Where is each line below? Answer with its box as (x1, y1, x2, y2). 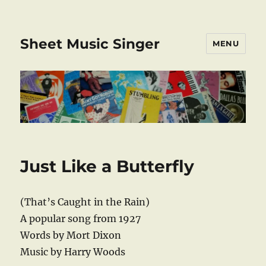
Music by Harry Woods (20, 246, 126, 258)
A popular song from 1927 (20, 213, 141, 225)
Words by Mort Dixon (20, 229, 122, 242)
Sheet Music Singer (20, 35, 160, 52)
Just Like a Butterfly (20, 156, 195, 177)
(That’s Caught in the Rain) (20, 196, 150, 208)
